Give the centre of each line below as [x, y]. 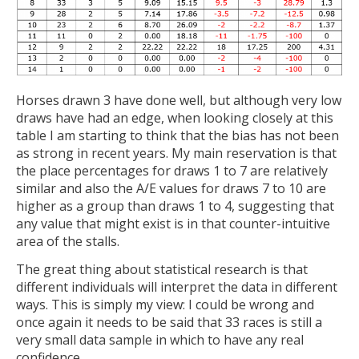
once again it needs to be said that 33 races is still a [169, 323]
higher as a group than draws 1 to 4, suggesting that [175, 206]
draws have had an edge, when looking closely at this [175, 117]
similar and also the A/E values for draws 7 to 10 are [171, 188]
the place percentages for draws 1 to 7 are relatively [172, 170]
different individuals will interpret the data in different [177, 287]
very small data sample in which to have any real [160, 340]
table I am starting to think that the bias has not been [177, 135]
